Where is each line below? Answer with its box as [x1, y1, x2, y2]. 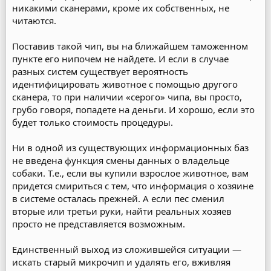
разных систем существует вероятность [12, 65, 188, 77]
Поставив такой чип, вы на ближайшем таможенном [12, 40, 248, 52]
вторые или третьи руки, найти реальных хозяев [12, 205, 232, 217]
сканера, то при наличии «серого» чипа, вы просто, [12, 91, 242, 103]
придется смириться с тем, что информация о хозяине [12, 180, 253, 192]
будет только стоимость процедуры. [12, 116, 173, 128]
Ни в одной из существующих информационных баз [12, 142, 249, 154]
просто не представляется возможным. [12, 218, 185, 230]
